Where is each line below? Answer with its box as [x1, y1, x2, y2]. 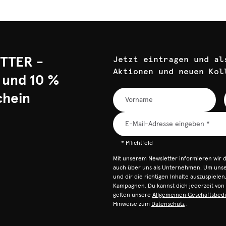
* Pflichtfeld [121, 140, 153, 146]
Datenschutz [151, 201, 185, 207]
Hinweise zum [113, 201, 150, 207]
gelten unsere [113, 192, 151, 198]
